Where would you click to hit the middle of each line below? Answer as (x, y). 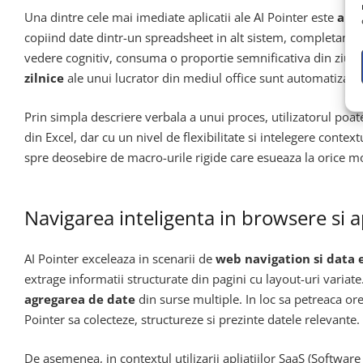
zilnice (44, 78)
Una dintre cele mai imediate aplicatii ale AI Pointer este (181, 17)
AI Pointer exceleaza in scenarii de (120, 259)
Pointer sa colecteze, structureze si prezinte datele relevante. (192, 320)
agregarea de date (80, 299)
